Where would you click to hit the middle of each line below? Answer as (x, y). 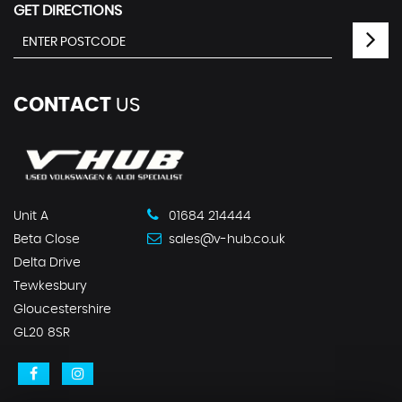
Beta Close (47, 239)
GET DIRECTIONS (68, 10)
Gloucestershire (62, 309)
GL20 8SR (42, 332)
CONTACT (62, 105)
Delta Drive (47, 262)
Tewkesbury (50, 286)
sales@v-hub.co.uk (225, 239)
